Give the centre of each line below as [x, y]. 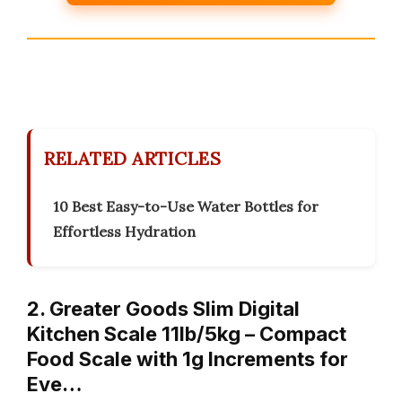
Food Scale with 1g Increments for [188, 359]
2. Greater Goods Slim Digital [163, 309]
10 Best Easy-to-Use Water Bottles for [186, 207]
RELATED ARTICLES [132, 159]
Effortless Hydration [124, 232]
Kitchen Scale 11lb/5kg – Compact [187, 334]
